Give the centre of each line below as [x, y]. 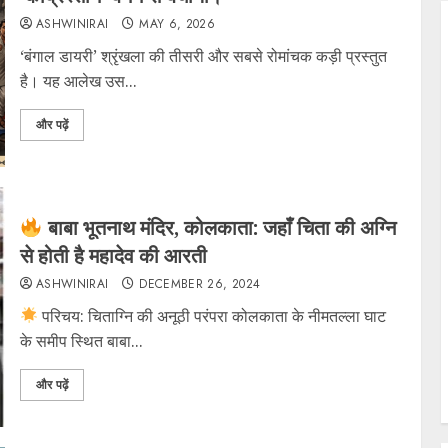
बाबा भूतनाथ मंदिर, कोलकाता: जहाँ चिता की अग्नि [219, 227]
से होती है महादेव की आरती [113, 255]
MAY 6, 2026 [177, 23]
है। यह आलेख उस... [78, 80]
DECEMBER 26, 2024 [200, 283]
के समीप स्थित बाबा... [81, 340]
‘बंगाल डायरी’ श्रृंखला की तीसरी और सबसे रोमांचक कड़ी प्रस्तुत [203, 55]
